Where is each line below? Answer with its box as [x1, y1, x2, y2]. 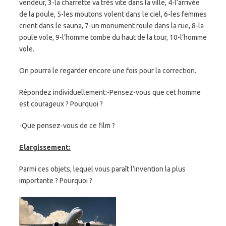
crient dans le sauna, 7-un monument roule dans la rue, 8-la [19, 22, 204, 30]
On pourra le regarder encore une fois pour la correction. [19, 67, 196, 75]
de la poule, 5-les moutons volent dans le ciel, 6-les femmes [19, 10, 207, 19]
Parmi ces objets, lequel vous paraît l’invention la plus [19, 165, 186, 174]
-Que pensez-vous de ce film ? [19, 122, 115, 130]
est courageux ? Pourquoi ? [19, 100, 103, 108]
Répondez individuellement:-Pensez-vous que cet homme [19, 88, 201, 97]
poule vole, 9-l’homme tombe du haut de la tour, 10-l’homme [19, 33, 207, 42]
